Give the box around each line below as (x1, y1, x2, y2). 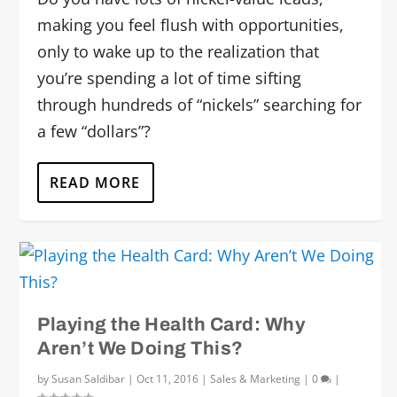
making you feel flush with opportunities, (37, 14, 345, 35)
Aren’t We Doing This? (37, 339, 244, 358)
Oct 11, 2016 (136, 371, 199, 386)
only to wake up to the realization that (37, 41, 320, 62)
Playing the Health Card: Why (37, 315, 306, 334)
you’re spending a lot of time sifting (37, 67, 302, 89)
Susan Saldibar (51, 371, 126, 386)
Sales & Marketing (210, 371, 301, 386)
